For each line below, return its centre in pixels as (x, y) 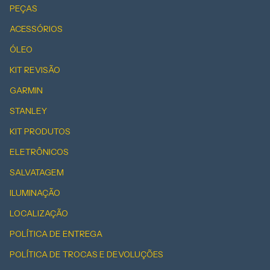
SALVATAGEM (37, 172)
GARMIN (26, 90)
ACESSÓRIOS (36, 29)
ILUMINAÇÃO (35, 193)
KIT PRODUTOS (40, 131)
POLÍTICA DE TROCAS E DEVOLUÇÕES (86, 254)
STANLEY (28, 111)
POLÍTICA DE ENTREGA (56, 234)
